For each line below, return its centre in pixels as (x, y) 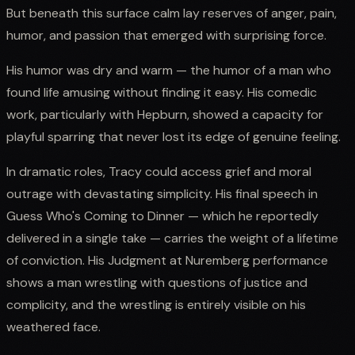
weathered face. (53, 326)
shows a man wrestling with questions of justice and (157, 282)
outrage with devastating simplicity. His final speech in (162, 193)
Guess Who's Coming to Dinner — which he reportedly (162, 216)
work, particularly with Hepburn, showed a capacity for (165, 114)
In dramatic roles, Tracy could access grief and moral (159, 171)
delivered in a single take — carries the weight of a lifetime (172, 238)
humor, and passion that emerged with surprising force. (166, 35)
